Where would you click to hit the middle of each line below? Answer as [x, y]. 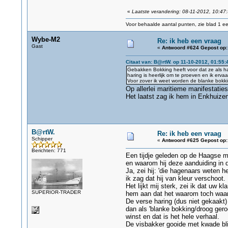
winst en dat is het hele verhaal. [172, 217]
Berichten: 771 [49, 150]
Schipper [42, 139]
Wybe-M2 [46, 39]
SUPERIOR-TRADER [56, 192]
